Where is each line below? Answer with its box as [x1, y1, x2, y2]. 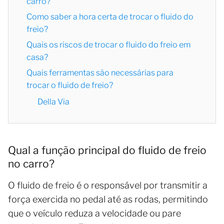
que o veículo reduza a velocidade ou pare [8, 207, 181, 218]
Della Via [37, 96, 71, 106]
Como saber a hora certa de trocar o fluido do [26, 11, 193, 21]
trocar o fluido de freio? [26, 80, 113, 90]
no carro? [8, 157, 54, 170]
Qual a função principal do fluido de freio [8, 143, 206, 156]
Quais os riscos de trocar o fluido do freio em [26, 39, 190, 49]
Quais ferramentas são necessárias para [26, 67, 173, 77]
